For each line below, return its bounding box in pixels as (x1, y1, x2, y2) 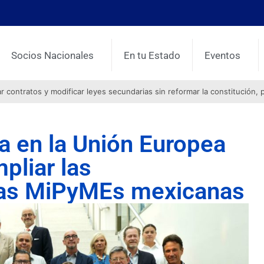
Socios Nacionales (11, 49, 94, 61)
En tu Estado (124, 49, 181, 61)
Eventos (204, 49, 241, 61)
